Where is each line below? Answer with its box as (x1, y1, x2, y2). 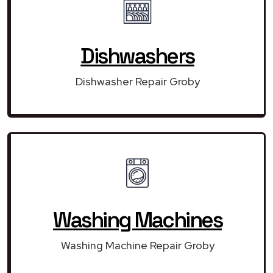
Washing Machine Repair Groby (60, 238, 214, 252)
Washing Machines (53, 206, 222, 233)
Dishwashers (80, 42, 194, 69)
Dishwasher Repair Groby (75, 74, 200, 88)
